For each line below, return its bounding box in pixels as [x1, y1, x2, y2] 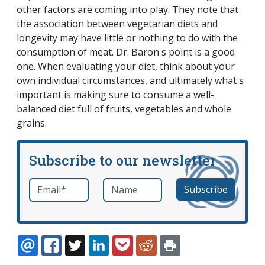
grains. [17, 116, 47, 130]
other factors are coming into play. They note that [17, 2, 238, 16]
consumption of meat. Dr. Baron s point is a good [17, 45, 235, 59]
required [60, 179, 91, 190]
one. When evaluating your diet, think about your [17, 59, 235, 73]
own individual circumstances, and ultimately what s [17, 73, 244, 87]
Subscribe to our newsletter [29, 150, 216, 169]
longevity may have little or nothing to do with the [17, 31, 238, 44]
